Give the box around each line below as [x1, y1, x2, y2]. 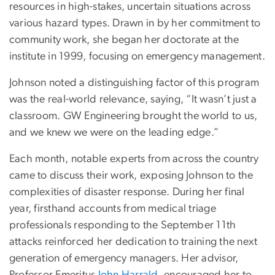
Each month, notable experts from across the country [9, 153, 259, 165]
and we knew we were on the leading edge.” [9, 126, 219, 138]
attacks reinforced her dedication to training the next [9, 236, 258, 247]
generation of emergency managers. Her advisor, [9, 252, 239, 264]
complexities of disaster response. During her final [9, 186, 245, 198]
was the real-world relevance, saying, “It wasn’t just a [9, 93, 257, 105]
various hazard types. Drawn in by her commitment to [9, 17, 261, 29]
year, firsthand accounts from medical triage [9, 203, 216, 214]
